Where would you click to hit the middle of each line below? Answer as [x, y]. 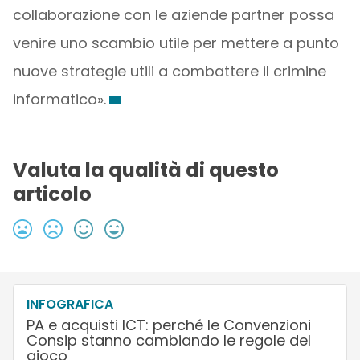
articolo [52, 194]
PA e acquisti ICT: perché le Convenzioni [168, 325]
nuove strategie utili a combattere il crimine [169, 71]
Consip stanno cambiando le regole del [168, 340]
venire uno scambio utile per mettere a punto [176, 43]
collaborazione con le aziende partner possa [173, 15]
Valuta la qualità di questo [145, 170]
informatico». [59, 99]
